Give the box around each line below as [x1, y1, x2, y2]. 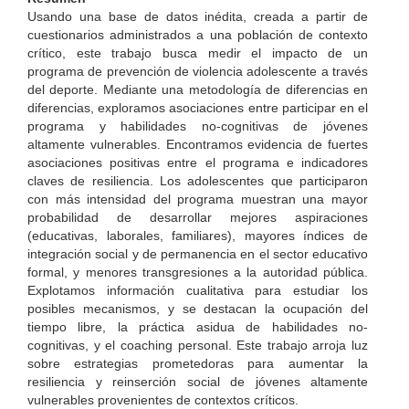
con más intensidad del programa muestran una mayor [27, 192, 368, 206]
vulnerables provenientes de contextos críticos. [27, 393, 299, 407]
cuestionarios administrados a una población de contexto [27, 27, 368, 42]
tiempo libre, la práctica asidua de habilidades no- [27, 320, 368, 334]
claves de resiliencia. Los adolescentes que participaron [27, 173, 368, 188]
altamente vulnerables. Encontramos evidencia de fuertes [27, 137, 368, 152]
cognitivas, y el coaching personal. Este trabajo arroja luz [27, 338, 368, 352]
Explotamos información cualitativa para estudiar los [27, 283, 368, 298]
